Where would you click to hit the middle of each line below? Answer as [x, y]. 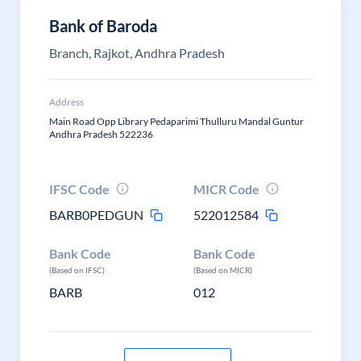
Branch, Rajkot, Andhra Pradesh [137, 53]
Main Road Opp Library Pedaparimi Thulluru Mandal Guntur [176, 121]
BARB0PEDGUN [96, 215]
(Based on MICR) [223, 270]
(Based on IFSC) [77, 270]
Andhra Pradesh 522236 [101, 134]
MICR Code [227, 189]
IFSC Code [79, 189]
